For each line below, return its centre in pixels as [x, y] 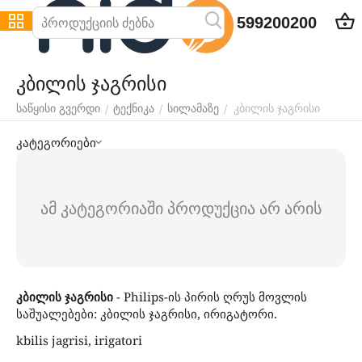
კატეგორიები [56, 142]
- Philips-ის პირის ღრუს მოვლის [212, 297]
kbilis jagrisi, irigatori [79, 340]
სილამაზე [193, 108]
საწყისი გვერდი [58, 108]
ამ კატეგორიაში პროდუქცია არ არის [181, 208]
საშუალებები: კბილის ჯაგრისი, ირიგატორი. [147, 314]
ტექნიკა [134, 108]
